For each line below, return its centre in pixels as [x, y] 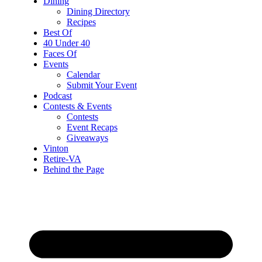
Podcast [57, 95]
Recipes [81, 22]
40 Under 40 [66, 43]
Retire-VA [62, 158]
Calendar [83, 74]
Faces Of [60, 53]
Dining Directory [98, 11]
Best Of [57, 32]
